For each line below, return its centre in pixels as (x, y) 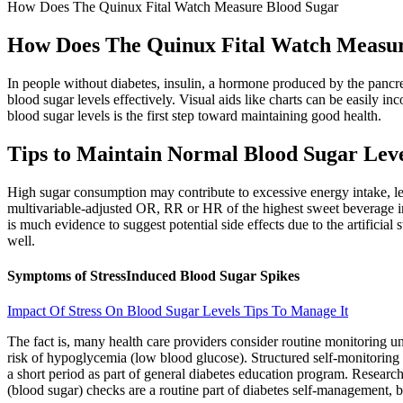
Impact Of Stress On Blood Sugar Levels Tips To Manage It (178, 311)
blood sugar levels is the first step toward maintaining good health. (194, 115)
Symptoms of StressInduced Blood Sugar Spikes (153, 275)
